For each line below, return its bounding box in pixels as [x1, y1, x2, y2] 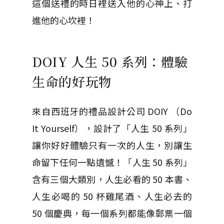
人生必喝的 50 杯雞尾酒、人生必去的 [32, 189, 192, 202]
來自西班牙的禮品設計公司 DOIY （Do [32, 104, 192, 117]
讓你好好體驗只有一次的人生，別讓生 [32, 138, 192, 151]
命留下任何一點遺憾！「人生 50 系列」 [32, 155, 192, 168]
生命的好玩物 [32, 72, 112, 90]
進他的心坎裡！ [32, 13, 95, 26]
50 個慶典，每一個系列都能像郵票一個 [32, 206, 192, 219]
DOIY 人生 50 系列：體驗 [32, 52, 188, 70]
